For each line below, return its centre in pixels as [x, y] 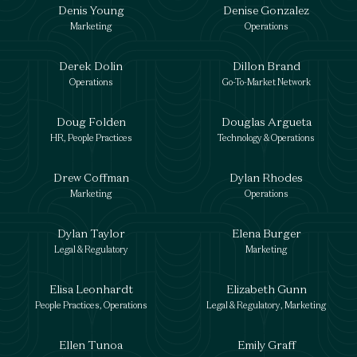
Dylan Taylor [91, 233]
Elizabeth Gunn [266, 289]
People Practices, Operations [91, 305]
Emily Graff [266, 345]
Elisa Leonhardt [91, 289]
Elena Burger [266, 233]
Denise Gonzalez [266, 10]
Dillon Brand [266, 66]
